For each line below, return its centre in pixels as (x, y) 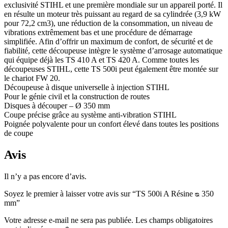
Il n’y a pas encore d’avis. (45, 177)
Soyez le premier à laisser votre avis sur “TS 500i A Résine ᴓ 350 (109, 194)
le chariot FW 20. (32, 78)
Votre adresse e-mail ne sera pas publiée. (69, 220)
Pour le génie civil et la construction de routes (77, 97)
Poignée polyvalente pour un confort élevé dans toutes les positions (111, 124)
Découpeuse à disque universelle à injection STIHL (87, 88)
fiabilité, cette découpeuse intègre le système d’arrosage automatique (113, 51)
